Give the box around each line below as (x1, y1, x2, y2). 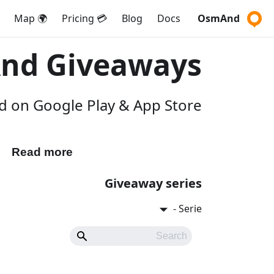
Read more (11, 146, 73, 159)
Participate (122, 146, 182, 159)
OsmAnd (198, 12, 240, 25)
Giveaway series (105, 175, 202, 192)
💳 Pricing (94, 12, 107, 25)
